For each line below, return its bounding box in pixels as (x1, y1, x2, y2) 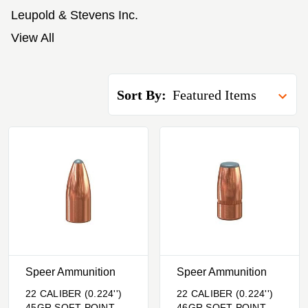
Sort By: (117, 87, 167, 102)
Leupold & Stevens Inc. (11, 8, 138, 23)
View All (11, 30, 54, 45)
